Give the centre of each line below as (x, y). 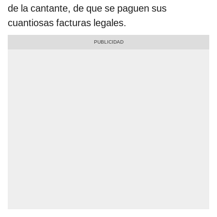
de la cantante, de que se (61, 8)
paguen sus (142, 8)
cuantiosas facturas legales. (67, 23)
